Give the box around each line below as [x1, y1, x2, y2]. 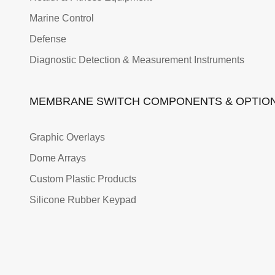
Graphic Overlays [29, 132, 105, 142]
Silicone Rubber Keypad [29, 195, 136, 205]
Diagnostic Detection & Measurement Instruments [29, 55, 244, 66]
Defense [29, 34, 66, 45]
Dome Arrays [29, 153, 86, 163]
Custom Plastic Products [29, 174, 136, 184]
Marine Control [29, 13, 94, 24]
